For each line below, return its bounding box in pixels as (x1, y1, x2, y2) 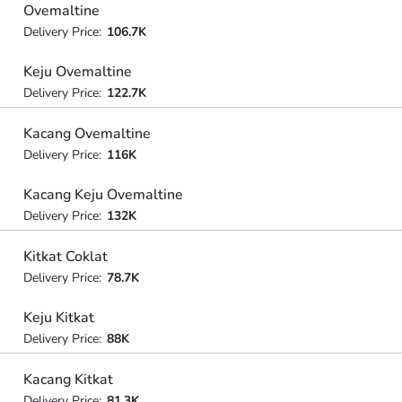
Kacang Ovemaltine (22, 123, 151, 144)
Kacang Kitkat (22, 369, 113, 389)
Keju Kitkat (22, 308, 94, 328)
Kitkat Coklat (22, 246, 108, 267)
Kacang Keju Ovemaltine (22, 185, 183, 205)
